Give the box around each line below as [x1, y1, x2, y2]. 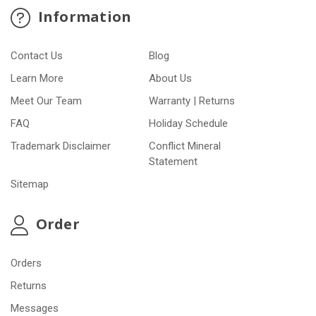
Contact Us [11, 49, 63, 63]
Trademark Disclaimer [11, 140, 111, 153]
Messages [11, 301, 59, 315]
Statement [149, 155, 198, 169]
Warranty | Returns [149, 95, 236, 108]
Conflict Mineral [149, 140, 221, 153]
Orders [11, 256, 42, 269]
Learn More [11, 72, 63, 85]
